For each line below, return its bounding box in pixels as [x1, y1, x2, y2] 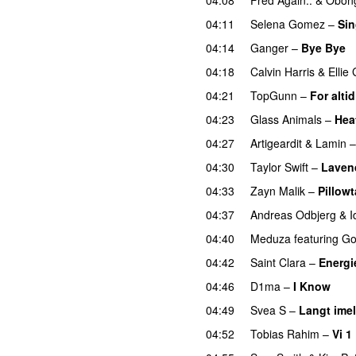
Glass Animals [250, 110, 322, 127]
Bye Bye [301, 39, 346, 56]
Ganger [250, 39, 288, 56]
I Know [293, 277, 331, 294]
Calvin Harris [250, 63, 315, 79]
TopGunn [250, 87, 297, 103]
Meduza [250, 230, 291, 246]
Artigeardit [250, 134, 302, 151]
